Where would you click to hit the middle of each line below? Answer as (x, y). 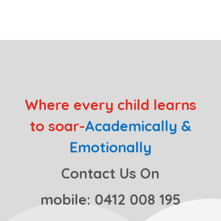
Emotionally (110, 147)
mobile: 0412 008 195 (110, 200)
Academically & (138, 126)
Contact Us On (110, 173)
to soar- (57, 126)
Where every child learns (110, 105)
